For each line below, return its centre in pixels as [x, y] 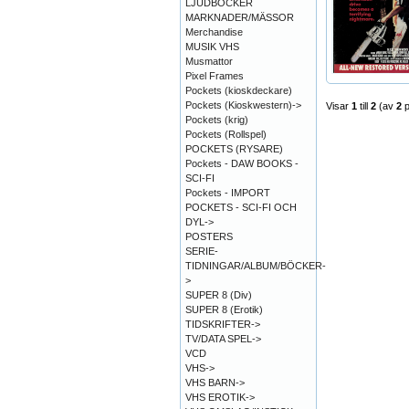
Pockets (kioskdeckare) [239, 90]
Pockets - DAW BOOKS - [242, 163]
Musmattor [209, 61]
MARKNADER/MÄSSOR [240, 17]
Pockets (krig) [217, 120]
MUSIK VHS [212, 47]
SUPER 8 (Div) [219, 295]
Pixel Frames [215, 76]
